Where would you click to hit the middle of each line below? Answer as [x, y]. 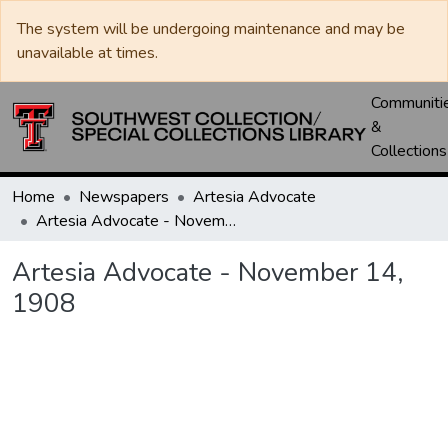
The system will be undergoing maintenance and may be [211, 29]
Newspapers [124, 197]
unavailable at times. [87, 53]
